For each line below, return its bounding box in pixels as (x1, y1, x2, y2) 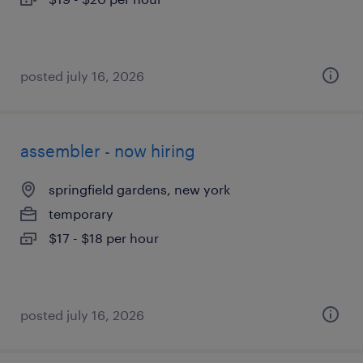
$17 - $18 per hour (49, 230, 159, 246)
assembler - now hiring (20, 141, 195, 160)
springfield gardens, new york (49, 181, 230, 197)
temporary (49, 206, 113, 221)
